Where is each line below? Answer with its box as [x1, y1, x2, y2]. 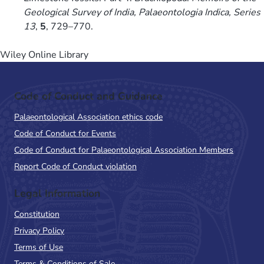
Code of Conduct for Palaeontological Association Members [14, 144, 233, 156]
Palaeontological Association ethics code [14, 111, 163, 123]
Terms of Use [14, 241, 63, 253]
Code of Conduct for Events [14, 127, 116, 139]
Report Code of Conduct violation [14, 160, 137, 172]
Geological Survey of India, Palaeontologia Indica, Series [24, 5, 260, 19]
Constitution [14, 208, 60, 220]
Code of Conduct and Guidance [14, 88, 163, 103]
